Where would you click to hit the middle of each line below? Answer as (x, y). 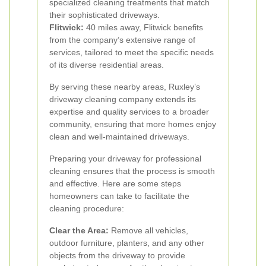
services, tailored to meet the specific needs (132, 52)
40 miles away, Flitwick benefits (143, 27)
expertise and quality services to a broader (129, 112)
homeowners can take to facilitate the (119, 196)
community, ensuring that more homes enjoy (133, 124)
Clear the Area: (79, 230)
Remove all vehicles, (148, 230)
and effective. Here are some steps (115, 183)
